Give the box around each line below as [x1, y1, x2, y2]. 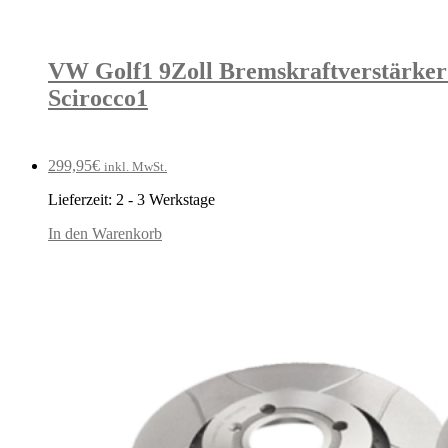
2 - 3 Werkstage [116, 190, 215, 208]
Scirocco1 [48, 84, 148, 111]
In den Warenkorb [48, 224, 162, 242]
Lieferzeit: [48, 190, 116, 208]
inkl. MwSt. [104, 158, 167, 174]
